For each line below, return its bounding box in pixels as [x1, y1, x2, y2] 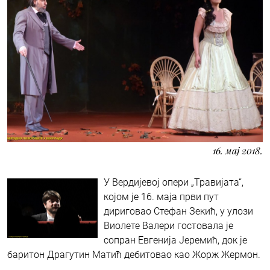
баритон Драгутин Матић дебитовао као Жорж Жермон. [7, 248, 260, 260]
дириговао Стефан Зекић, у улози [104, 205, 253, 217]
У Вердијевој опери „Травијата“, [104, 176, 243, 188]
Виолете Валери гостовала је [104, 219, 233, 231]
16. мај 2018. [213, 143, 263, 157]
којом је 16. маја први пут [104, 190, 219, 202]
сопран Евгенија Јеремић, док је [104, 234, 247, 246]
